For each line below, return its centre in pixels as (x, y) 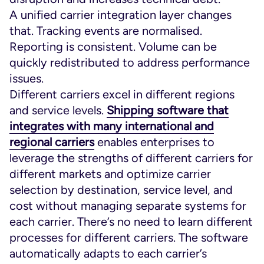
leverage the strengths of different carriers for (131, 158)
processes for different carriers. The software (129, 237)
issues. (27, 78)
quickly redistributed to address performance (130, 62)
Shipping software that (168, 110)
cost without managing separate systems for (128, 206)
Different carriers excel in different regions (122, 94)
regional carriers (52, 142)
